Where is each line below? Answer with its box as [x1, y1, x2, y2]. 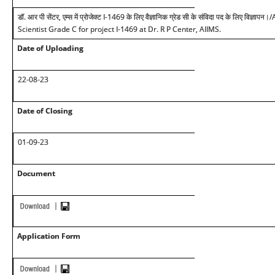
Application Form [17, 231, 80, 241]
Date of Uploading [17, 43, 83, 53]
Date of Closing [17, 106, 72, 116]
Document [17, 168, 55, 179]
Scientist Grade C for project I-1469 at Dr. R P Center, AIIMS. [18, 24, 221, 34]
